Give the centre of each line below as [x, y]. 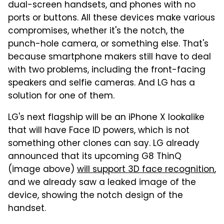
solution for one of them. [61, 96]
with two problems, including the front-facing [107, 70]
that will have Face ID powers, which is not [99, 131]
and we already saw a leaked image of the [102, 183]
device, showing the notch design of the [95, 196]
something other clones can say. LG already [104, 144]
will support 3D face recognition [146, 170]
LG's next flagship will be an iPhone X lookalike [106, 118]
